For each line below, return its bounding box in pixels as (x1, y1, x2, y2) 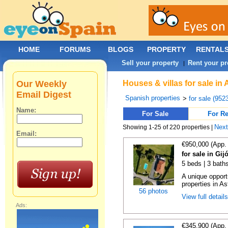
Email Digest (16, 90, 72, 100)
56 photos (139, 187, 168, 195)
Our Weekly (16, 79, 67, 89)
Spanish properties (125, 94, 181, 102)
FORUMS (60, 45, 91, 53)
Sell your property (122, 59, 179, 67)
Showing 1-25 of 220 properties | (123, 124, 215, 131)
